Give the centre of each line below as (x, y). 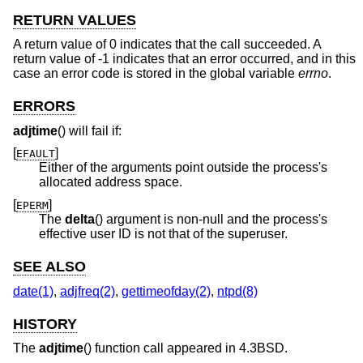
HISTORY (45, 324)
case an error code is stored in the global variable (156, 74)
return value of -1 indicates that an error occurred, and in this (184, 59)
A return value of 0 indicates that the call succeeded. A (167, 45)
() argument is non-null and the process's (211, 220)
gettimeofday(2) (166, 291)
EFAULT (36, 154)
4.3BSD (262, 348)
